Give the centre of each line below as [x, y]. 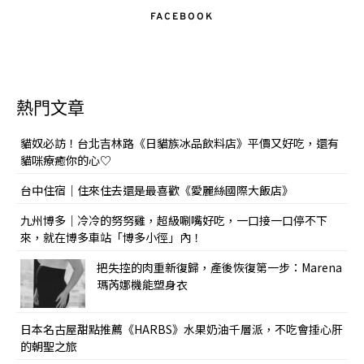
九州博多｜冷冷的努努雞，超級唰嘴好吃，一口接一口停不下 [174, 221]
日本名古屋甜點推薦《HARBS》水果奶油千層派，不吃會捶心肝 [182, 329]
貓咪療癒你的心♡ [66, 160]
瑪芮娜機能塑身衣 [142, 285]
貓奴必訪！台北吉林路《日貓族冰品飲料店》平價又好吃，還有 [180, 143]
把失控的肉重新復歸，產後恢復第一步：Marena [219, 268]
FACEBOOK [182, 17]
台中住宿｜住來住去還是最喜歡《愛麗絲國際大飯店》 [157, 191]
